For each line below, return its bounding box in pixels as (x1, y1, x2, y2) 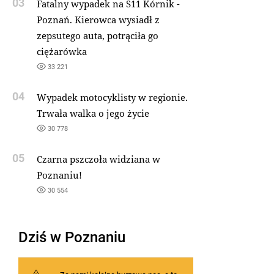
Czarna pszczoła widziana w (36, 153, 160, 165)
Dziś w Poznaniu (18, 227, 125, 246)
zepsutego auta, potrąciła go (36, 29, 158, 42)
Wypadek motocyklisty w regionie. (36, 91, 188, 103)
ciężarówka (36, 45, 87, 57)
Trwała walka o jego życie (36, 107, 149, 119)
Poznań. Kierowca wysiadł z (36, 13, 160, 26)
